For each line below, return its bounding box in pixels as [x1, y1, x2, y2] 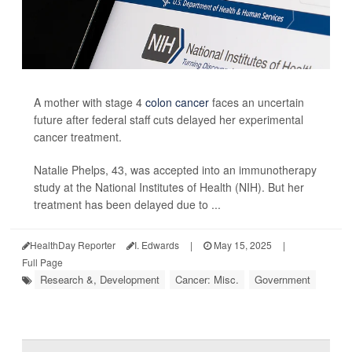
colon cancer [145, 93, 209, 110]
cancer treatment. [34, 128, 122, 145]
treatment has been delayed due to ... [34, 196, 221, 212]
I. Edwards [134, 237, 179, 251]
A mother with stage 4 [34, 93, 145, 110]
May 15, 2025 [211, 237, 272, 251]
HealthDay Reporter [30, 237, 115, 251]
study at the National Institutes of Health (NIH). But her [34, 178, 304, 195]
